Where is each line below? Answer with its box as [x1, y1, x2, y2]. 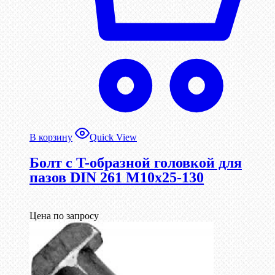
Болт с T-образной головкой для [29, 155, 242, 171]
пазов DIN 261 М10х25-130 [29, 169, 204, 186]
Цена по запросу [29, 211, 99, 222]
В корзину [29, 132, 72, 143]
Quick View [90, 132, 137, 143]
